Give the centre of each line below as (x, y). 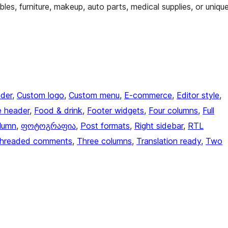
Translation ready (169, 141)
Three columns (104, 141)
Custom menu (94, 95)
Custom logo (40, 95)
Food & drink (58, 111)
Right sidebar (159, 126)
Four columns (173, 111)
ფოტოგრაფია (48, 126)
